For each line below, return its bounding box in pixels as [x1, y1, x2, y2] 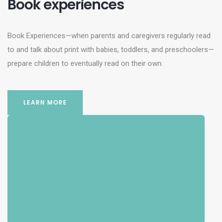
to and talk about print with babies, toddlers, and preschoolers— [7, 45, 214, 54]
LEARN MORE [23, 98, 67, 107]
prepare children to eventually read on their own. [7, 59, 163, 68]
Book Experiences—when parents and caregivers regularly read [7, 31, 211, 40]
